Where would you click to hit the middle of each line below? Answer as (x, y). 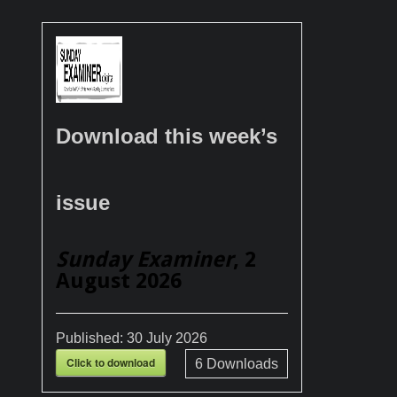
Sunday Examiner (144, 259)
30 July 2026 (167, 338)
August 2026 (119, 280)
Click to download (111, 362)
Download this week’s (167, 136)
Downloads (240, 363)
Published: (91, 338)
